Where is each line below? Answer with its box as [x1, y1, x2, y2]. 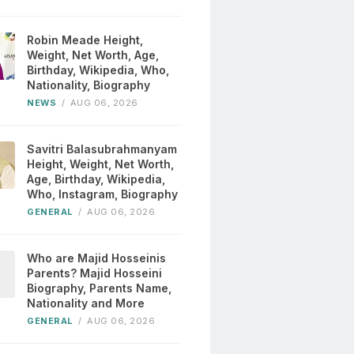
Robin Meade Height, [27, 33, 144, 47]
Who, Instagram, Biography [27, 187, 179, 201]
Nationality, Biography [27, 78, 151, 92]
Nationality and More [27, 296, 145, 311]
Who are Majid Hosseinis [27, 251, 167, 265]
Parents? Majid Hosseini [27, 266, 163, 281]
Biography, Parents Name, [27, 281, 172, 296]
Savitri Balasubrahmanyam [27, 142, 178, 156]
